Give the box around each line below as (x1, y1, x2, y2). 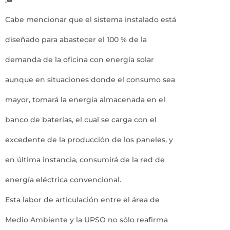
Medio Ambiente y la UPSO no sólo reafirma (5, 216, 168, 224)
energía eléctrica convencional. (5, 176, 121, 184)
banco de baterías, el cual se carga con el (5, 116, 157, 124)
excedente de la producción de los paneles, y (5, 136, 173, 144)
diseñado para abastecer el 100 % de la (5, 35, 147, 44)
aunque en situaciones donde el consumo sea (5, 75, 175, 84)
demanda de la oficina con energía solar (5, 55, 154, 64)
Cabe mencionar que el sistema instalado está (5, 15, 176, 24)
